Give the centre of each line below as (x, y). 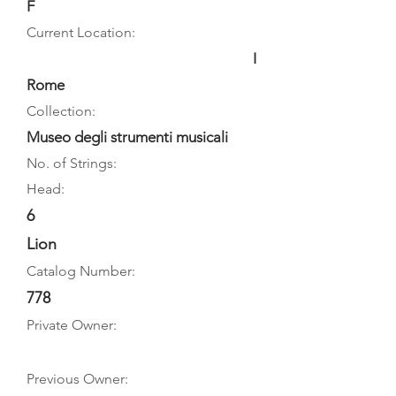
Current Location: (81, 32)
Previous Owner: (77, 379)
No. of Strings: (72, 163)
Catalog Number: (81, 271)
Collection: (61, 111)
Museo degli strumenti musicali (127, 137)
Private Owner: (72, 325)
